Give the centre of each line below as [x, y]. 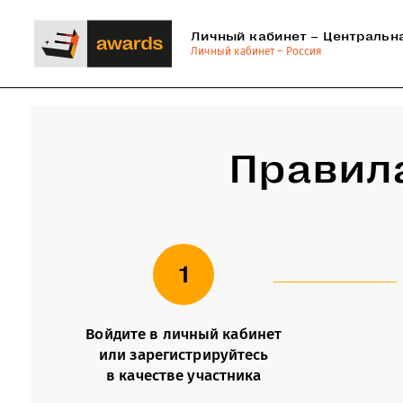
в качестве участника [184, 375]
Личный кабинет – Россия [256, 51]
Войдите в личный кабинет [184, 334]
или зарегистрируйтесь [184, 354]
